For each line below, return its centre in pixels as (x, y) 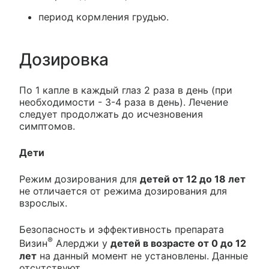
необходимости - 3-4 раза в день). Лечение (124, 102)
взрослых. (43, 203)
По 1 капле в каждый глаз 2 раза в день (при (126, 90)
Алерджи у (82, 243)
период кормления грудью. (104, 17)
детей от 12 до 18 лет (193, 179)
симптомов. (47, 126)
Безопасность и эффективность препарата (122, 230)
